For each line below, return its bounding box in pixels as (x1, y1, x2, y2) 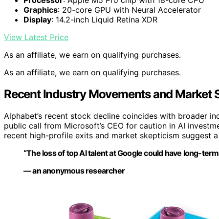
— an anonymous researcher (23, 166, 125, 176)
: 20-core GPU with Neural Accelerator (58, 5, 201, 15)
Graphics (23, 5, 58, 15)
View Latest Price (4, 32, 68, 43)
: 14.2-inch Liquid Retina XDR (51, 15, 157, 25)
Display (23, 15, 51, 25)
